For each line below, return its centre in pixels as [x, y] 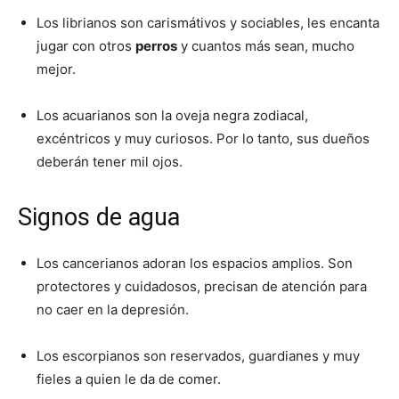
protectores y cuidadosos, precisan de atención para [202, 286]
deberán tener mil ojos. [110, 161]
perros [156, 45]
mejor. [56, 69]
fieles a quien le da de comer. [129, 379]
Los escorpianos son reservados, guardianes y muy [198, 355]
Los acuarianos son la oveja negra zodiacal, [172, 115]
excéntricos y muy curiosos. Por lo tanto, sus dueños [203, 138]
